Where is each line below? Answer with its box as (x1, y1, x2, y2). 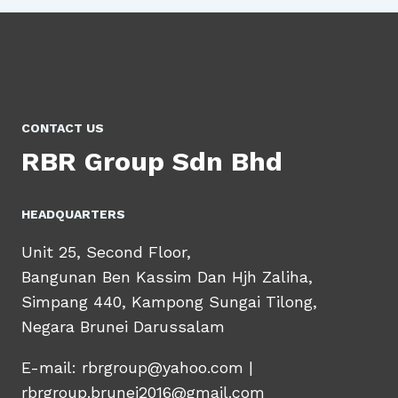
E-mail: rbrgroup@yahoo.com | (21, 358, 253, 378)
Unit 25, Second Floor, (21, 243, 191, 262)
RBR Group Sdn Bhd (21, 146, 283, 178)
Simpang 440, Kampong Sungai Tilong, (21, 292, 317, 312)
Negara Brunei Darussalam (21, 317, 225, 337)
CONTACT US (21, 121, 104, 136)
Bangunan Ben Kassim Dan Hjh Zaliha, (21, 267, 313, 287)
